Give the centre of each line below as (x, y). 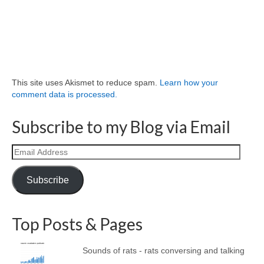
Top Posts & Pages (77, 224)
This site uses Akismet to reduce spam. (86, 82)
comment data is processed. (65, 94)
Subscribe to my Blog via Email (121, 127)
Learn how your (189, 82)
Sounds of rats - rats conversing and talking (163, 250)
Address (28, 161)
